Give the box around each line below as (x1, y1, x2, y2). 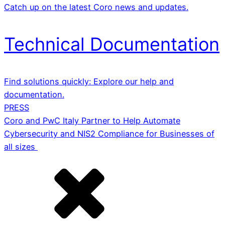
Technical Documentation (4, 33, 219, 55)
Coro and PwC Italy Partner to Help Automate (4, 115, 180, 126)
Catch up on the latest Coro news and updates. (4, 2, 188, 12)
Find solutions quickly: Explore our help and (4, 76, 174, 86)
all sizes (4, 141, 38, 152)
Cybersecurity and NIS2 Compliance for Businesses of (4, 128, 214, 139)
